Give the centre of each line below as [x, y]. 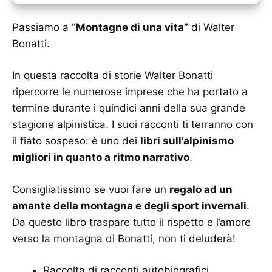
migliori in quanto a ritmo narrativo [101, 158]
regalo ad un [201, 189]
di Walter [211, 27]
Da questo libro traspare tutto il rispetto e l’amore [131, 222]
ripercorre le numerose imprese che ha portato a [130, 92]
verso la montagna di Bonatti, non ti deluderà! [124, 238]
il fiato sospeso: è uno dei [76, 141]
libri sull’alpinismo [187, 141]
